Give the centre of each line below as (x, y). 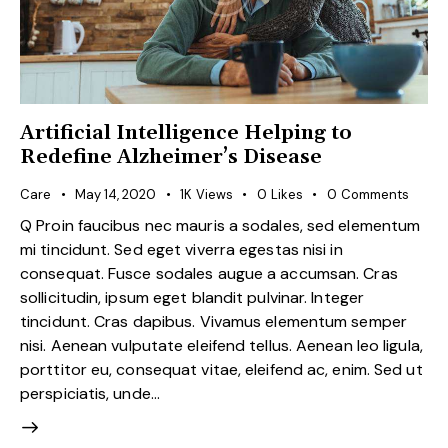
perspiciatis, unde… (90, 393)
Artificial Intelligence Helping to (186, 133)
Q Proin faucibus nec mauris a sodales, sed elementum (220, 225)
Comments (374, 195)
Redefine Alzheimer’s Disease (171, 157)
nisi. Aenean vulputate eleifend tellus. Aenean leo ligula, (221, 345)
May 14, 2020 (115, 195)
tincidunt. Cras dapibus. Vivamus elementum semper (213, 321)
